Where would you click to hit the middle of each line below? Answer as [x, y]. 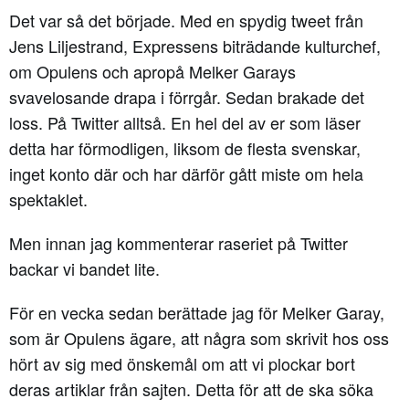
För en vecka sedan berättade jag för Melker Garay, [197, 312]
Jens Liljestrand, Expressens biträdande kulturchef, [195, 45]
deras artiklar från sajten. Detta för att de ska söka [191, 388]
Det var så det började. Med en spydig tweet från [186, 20]
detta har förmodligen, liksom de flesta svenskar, [185, 147]
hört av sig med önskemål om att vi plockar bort [182, 363]
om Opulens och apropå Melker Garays [152, 71]
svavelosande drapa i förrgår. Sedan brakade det [187, 96]
